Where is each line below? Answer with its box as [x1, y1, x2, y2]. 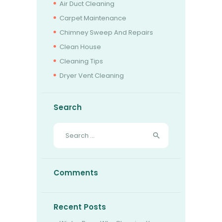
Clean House [59, 42, 101, 52]
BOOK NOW [25, 5, 82, 19]
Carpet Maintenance [59, 13, 126, 23]
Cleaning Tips [59, 56, 103, 66]
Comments [54, 167, 98, 178]
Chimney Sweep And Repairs [59, 27, 153, 37]
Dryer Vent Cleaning [59, 70, 124, 80]
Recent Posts [54, 201, 106, 212]
